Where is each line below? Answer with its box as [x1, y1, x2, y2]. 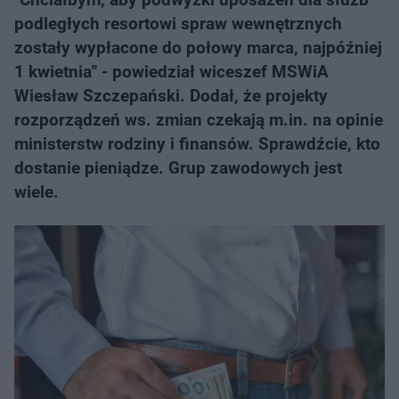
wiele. [14, 182, 59, 202]
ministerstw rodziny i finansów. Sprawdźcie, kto [14, 134, 380, 154]
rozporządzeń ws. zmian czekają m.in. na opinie [14, 110, 383, 130]
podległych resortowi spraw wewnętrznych [14, 13, 342, 34]
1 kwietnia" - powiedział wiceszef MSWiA [14, 61, 329, 82]
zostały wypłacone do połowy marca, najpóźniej [14, 37, 382, 58]
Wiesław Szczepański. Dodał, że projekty [14, 85, 328, 106]
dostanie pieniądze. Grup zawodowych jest [14, 158, 342, 178]
